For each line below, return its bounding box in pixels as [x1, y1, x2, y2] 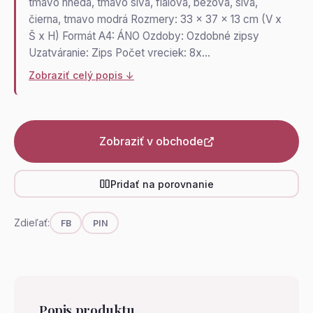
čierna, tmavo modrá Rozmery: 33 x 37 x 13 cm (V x [29, 13, 282, 26]
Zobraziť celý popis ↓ [29, 69, 134, 81]
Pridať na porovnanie [110, 177, 214, 190]
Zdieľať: [14, 217, 50, 228]
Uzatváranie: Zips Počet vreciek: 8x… [29, 46, 210, 59]
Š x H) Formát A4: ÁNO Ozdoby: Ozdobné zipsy [29, 29, 259, 43]
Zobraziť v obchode [99, 134, 203, 148]
